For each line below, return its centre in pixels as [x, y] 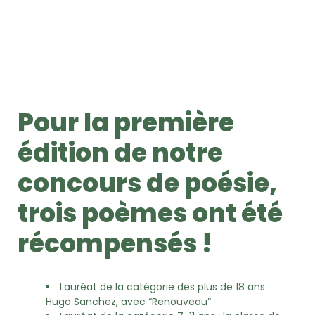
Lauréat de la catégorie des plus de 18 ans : [165, 287]
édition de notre [120, 153]
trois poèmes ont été [150, 214]
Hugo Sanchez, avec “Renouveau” [128, 302]
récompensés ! [115, 244]
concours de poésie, [147, 184]
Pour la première [126, 123]
